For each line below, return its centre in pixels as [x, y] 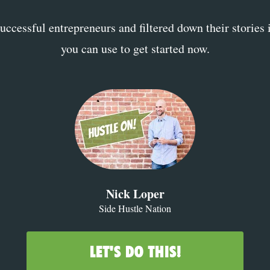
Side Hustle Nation [135, 208]
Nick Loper [135, 193]
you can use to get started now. [135, 49]
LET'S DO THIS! [135, 251]
